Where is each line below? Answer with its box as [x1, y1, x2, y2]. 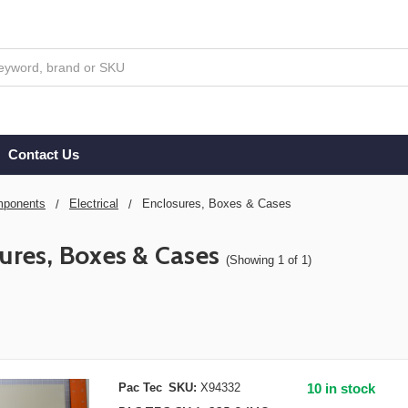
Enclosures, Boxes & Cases [141, 196, 291, 210]
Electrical [68, 196, 118, 210]
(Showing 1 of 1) [226, 252, 312, 267]
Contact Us [7, 146, 79, 162]
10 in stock [307, 381, 376, 397]
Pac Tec [117, 381, 162, 395]
